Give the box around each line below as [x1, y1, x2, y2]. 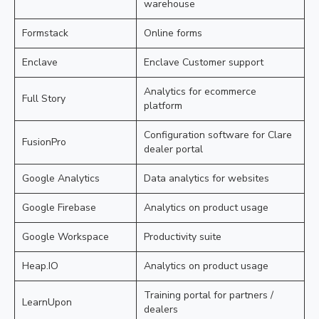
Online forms [144, 26, 202, 40]
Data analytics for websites [144, 172, 269, 185]
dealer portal [144, 142, 203, 156]
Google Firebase [22, 201, 96, 214]
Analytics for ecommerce [144, 85, 256, 98]
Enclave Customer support [144, 56, 263, 69]
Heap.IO [22, 259, 58, 273]
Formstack [22, 26, 68, 40]
